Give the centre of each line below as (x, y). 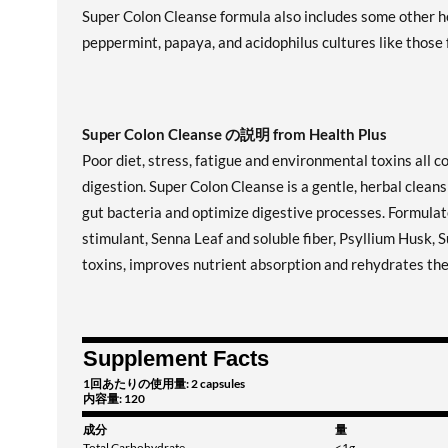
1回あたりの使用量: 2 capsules (164, 383)
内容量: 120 (114, 398)
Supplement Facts (176, 358)
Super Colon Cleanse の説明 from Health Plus (234, 134)
